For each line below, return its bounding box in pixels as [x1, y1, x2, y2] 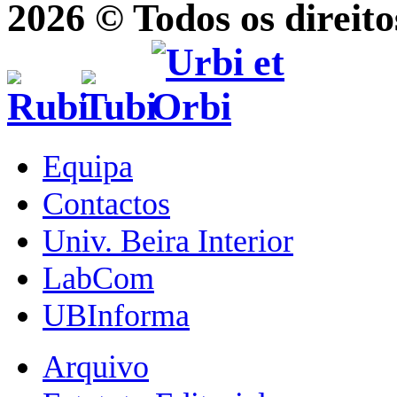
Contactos [43, 185, 170, 222]
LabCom [43, 260, 154, 296]
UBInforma [43, 297, 190, 333]
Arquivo [43, 348, 149, 385]
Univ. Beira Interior [43, 222, 293, 259]
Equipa [43, 148, 133, 184]
